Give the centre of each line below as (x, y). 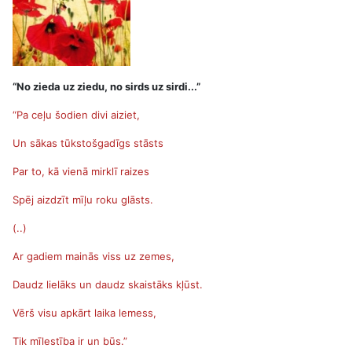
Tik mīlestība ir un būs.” (70, 341)
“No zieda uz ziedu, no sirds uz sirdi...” (106, 86)
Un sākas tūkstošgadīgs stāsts (88, 143)
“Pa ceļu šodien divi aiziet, (76, 115)
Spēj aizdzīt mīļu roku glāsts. (83, 200)
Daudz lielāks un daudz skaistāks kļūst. (108, 284)
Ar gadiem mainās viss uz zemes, (93, 256)
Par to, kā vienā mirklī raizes (81, 171)
